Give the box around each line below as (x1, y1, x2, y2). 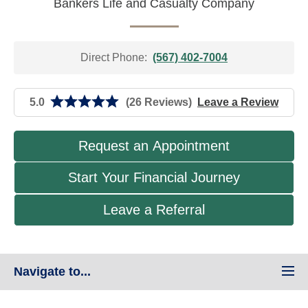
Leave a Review (197, 96, 278, 109)
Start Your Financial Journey (68, 170, 240, 186)
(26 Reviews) (126, 96, 192, 109)
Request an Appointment (78, 138, 230, 154)
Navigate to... (14, 265, 91, 279)
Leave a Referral (103, 202, 205, 218)
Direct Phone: (80, 52, 147, 64)
